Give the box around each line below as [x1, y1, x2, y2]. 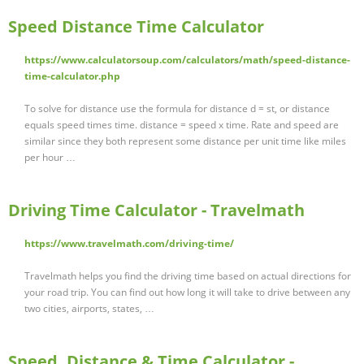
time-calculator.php [24, 69, 120, 84]
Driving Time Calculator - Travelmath [8, 199, 305, 222]
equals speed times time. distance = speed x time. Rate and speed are [24, 118, 339, 132]
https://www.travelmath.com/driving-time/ [24, 236, 234, 251]
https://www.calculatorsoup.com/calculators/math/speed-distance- [24, 53, 350, 67]
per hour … [24, 150, 76, 165]
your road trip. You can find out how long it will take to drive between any [24, 285, 350, 300]
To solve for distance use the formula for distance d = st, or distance [24, 102, 330, 116]
